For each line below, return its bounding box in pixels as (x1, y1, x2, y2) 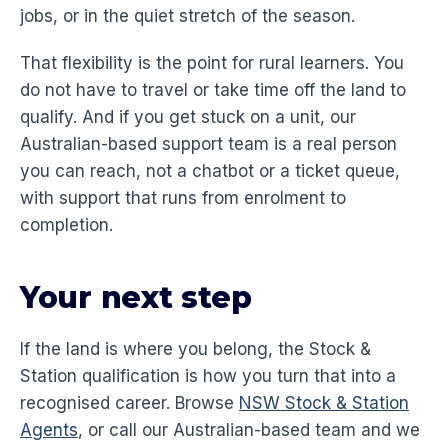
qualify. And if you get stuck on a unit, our (20, 107, 356, 128)
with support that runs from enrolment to (20, 188, 346, 209)
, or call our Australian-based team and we (78, 420, 420, 441)
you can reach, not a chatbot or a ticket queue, (20, 161, 400, 182)
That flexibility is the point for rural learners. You (20, 53, 404, 74)
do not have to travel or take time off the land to (20, 80, 406, 101)
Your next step (20, 279, 252, 317)
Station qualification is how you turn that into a (20, 366, 396, 387)
